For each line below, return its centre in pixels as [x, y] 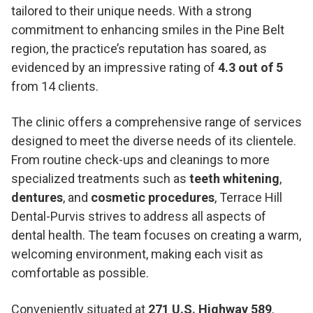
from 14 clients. [55, 86]
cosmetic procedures [153, 197]
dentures [37, 197]
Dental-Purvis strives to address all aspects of [139, 216]
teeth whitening [234, 179]
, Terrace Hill [248, 197]
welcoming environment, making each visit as [137, 254]
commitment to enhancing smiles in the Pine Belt [148, 30]
